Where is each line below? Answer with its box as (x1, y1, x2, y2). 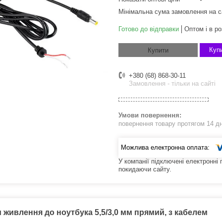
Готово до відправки (118, 25, 179, 33)
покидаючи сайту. (118, 165, 171, 173)
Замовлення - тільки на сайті (129, 80, 216, 88)
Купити (148, 47, 168, 55)
